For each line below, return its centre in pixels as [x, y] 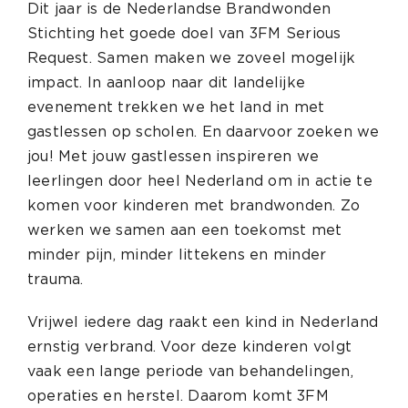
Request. [62, 58]
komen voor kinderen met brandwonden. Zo [194, 205]
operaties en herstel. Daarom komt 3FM [178, 396]
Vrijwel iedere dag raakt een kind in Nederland [203, 322]
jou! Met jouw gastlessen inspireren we [173, 156]
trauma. [55, 279]
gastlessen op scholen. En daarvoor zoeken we [203, 132]
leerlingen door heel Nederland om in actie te [199, 181]
